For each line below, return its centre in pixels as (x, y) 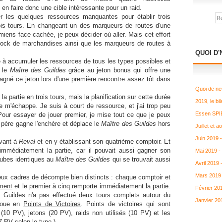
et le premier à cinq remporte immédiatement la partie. (92, 186)
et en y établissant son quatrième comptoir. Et (103, 141)
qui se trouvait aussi (140, 159)
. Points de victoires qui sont (126, 204)
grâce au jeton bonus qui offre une (118, 70)
